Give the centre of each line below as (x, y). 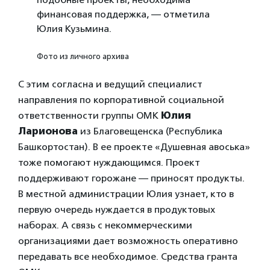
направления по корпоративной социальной (121, 99)
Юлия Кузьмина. (74, 28)
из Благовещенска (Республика (151, 131)
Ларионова (49, 131)
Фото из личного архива (83, 56)
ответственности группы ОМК (89, 115)
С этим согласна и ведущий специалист (110, 84)
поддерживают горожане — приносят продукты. (131, 178)
